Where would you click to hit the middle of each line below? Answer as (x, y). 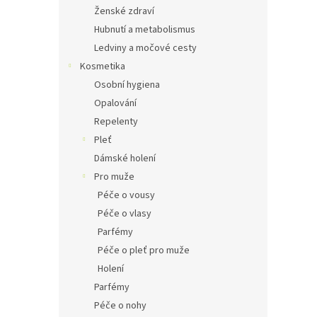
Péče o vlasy (125, 214)
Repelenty (116, 122)
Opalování (115, 104)
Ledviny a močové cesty (145, 48)
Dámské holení (125, 159)
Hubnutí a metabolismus (145, 30)
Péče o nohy (120, 306)
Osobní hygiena (127, 85)
